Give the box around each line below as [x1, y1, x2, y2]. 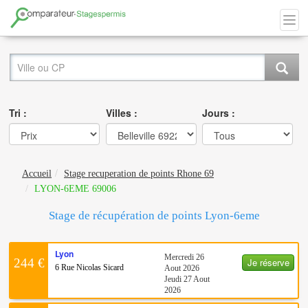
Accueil [22, 168, 52, 179]
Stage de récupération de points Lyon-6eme [48, 209, 260, 223]
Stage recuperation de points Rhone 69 [64, 168, 214, 179]
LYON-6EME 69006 [34, 184, 117, 195]
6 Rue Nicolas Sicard [55, 262, 124, 272]
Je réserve [247, 255, 289, 269]
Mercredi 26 [164, 252, 204, 263]
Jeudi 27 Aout [164, 274, 210, 285]
